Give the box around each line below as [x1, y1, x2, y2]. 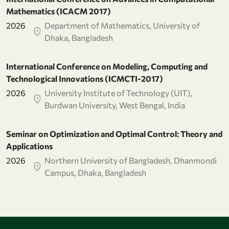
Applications [6, 141, 53, 151]
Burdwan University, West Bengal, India [44, 100, 186, 110]
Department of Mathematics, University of [44, 20, 200, 30]
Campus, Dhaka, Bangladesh [44, 167, 147, 177]
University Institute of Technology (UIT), [44, 87, 193, 98]
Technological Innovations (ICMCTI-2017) [6, 73, 163, 83]
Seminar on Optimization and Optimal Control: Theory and [6, 128, 222, 139]
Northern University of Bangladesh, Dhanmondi [44, 155, 217, 165]
